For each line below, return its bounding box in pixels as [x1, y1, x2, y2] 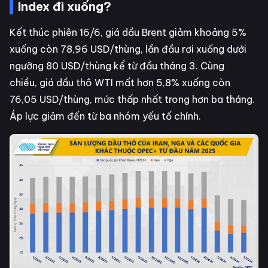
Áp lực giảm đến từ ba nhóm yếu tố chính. [10, 109, 201, 122]
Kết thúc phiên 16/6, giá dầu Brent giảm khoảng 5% [10, 26, 246, 38]
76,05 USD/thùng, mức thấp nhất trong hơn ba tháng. [10, 93, 255, 105]
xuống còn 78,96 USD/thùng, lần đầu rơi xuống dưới [10, 42, 246, 55]
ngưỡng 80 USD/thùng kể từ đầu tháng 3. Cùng [10, 59, 224, 72]
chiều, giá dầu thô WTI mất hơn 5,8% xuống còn [10, 76, 230, 89]
